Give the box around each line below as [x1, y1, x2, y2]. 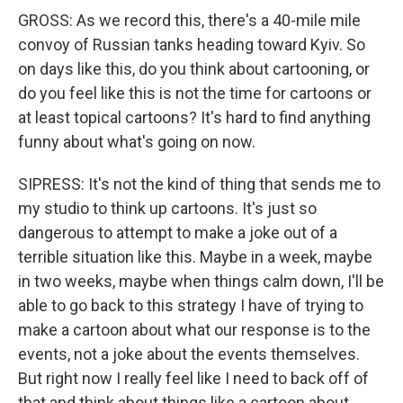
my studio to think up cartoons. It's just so [18, 199, 317, 218]
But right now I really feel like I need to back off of [18, 369, 369, 388]
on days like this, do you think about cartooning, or [18, 59, 370, 78]
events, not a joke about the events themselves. [18, 345, 360, 363]
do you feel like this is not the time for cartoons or [18, 84, 372, 103]
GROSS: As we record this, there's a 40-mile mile [18, 11, 361, 30]
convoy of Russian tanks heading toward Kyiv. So [18, 35, 365, 54]
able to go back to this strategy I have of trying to [18, 296, 363, 315]
